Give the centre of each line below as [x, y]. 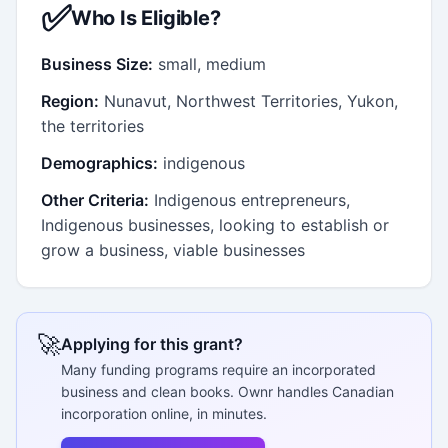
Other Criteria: [95, 199]
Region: [70, 100]
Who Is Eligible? [145, 17]
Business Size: [97, 63]
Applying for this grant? [152, 343]
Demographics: [99, 162]
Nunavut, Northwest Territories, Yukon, [251, 100]
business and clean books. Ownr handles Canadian [227, 391]
